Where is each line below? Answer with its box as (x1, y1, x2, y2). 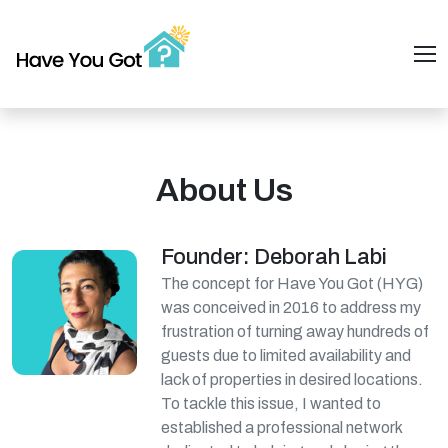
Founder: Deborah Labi (161, 245, 388, 269)
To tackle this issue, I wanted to (161, 395, 382, 412)
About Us (155, 173, 293, 208)
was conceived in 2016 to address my (161, 299, 422, 316)
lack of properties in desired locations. (161, 371, 424, 388)
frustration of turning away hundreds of (161, 323, 430, 340)
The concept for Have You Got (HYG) (161, 275, 424, 292)
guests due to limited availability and (161, 347, 412, 364)
